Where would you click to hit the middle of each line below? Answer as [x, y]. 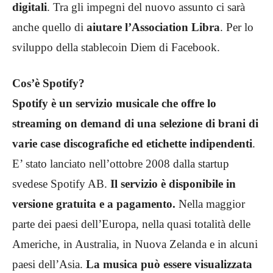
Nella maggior [212, 204]
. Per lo [237, 27]
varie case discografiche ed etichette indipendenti [132, 143]
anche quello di [49, 27]
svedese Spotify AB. [61, 183]
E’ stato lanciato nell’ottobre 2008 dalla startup [121, 163]
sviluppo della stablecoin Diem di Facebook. [118, 47]
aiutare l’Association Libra [153, 27]
